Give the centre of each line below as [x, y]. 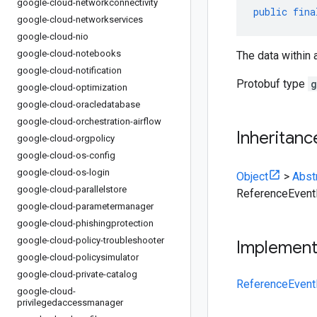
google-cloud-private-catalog [77, 274]
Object [252, 177]
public [270, 12]
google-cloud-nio [53, 36]
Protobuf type [272, 84]
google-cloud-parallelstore [72, 189]
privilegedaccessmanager [70, 302]
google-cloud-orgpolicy [66, 138]
